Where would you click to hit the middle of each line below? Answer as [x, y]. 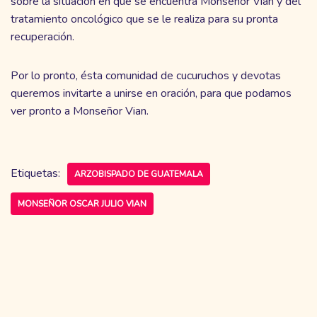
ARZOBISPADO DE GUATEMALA [139, 174]
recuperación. [42, 36]
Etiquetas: [35, 173]
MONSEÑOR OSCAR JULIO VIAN [82, 203]
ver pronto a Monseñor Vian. [80, 111]
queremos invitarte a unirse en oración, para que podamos [151, 93]
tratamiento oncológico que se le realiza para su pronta [144, 19]
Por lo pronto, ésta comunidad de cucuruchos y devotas [146, 75]
